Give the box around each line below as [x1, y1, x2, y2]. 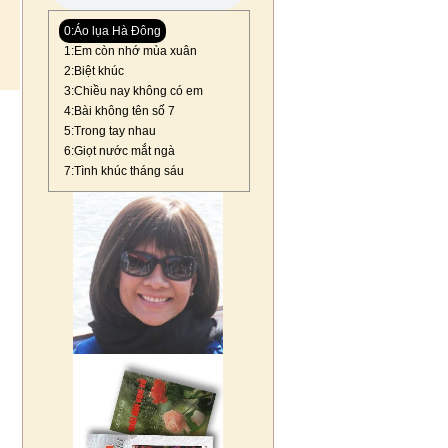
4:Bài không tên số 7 [64, 104, 175, 118]
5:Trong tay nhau [64, 124, 156, 138]
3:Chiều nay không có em [64, 84, 203, 98]
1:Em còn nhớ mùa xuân [64, 44, 197, 58]
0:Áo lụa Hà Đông [64, 24, 161, 38]
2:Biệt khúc [64, 64, 124, 78]
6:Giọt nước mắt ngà [64, 144, 175, 158]
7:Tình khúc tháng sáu [64, 164, 184, 178]
